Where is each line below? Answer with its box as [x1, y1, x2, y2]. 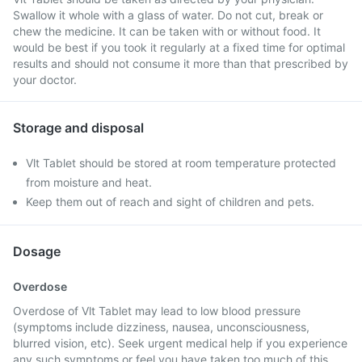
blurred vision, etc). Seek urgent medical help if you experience [13, 336, 347, 350]
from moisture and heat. [26, 175, 152, 189]
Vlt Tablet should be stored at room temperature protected [26, 156, 336, 170]
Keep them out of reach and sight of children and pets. [26, 195, 314, 208]
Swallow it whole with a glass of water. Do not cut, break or [13, 8, 323, 22]
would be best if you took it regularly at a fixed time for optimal [13, 40, 345, 54]
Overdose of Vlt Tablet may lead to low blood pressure [13, 304, 301, 318]
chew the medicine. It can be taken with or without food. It [13, 24, 321, 38]
